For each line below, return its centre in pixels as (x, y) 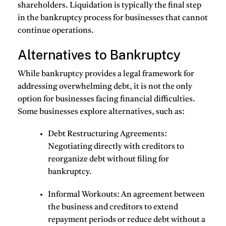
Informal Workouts (82, 194)
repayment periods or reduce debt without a (127, 220)
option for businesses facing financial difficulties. (106, 100)
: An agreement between (161, 194)
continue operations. (56, 31)
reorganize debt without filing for (108, 160)
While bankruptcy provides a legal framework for (106, 74)
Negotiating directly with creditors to (116, 147)
